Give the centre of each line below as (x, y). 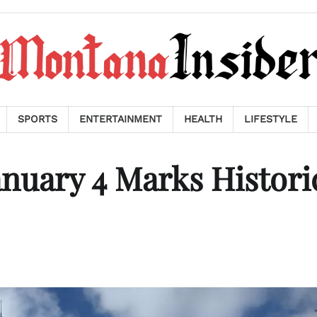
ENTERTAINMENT (121, 119)
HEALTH (203, 119)
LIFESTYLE (271, 119)
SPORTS (38, 119)
